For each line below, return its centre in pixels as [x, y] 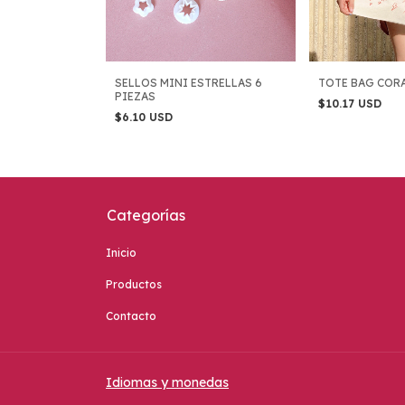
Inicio [121, 252]
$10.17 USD [352, 103]
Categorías [146, 215]
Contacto [131, 316]
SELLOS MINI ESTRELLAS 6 [188, 82]
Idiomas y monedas [167, 382]
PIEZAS [135, 96]
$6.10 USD [146, 117]
